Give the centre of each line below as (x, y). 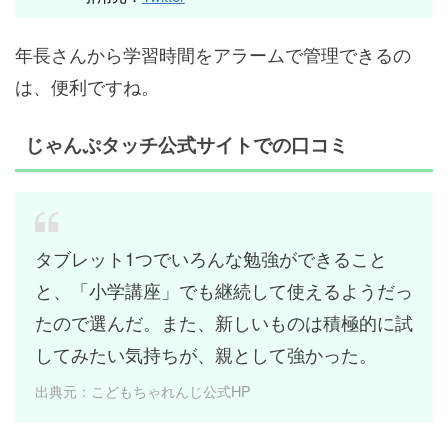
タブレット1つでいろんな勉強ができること (211, 258)
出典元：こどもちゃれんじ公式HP (143, 391)
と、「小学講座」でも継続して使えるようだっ (224, 290)
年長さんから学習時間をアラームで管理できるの (213, 54)
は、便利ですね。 (87, 86)
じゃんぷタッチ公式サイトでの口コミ (186, 146)
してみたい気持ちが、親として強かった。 (206, 354)
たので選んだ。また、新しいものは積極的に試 (224, 322)
